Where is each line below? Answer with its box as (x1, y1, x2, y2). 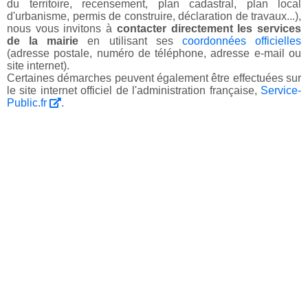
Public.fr (7, 97, 49, 109)
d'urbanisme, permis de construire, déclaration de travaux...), (7, 10, 301, 23)
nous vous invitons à (7, 23, 117, 35)
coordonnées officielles (181, 35, 302, 47)
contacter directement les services (116, 23, 302, 35)
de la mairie (7, 35, 79, 47)
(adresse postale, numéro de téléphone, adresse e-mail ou (7, 47, 301, 60)
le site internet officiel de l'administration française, (7, 85, 261, 97)
